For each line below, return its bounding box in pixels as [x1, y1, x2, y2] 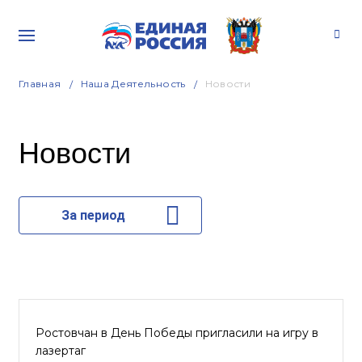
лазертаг [36, 343, 86, 358]
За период [61, 208, 125, 223]
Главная [19, 78, 61, 90]
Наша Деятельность [80, 78, 186, 90]
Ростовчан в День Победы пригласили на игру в [36, 326, 318, 340]
